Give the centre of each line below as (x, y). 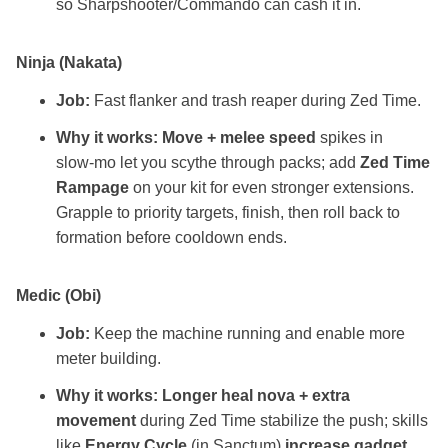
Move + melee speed (239, 138)
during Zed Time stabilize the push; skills (282, 421)
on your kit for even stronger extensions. (271, 188)
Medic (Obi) (58, 296)
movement (96, 421)
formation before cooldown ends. (171, 238)
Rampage (92, 188)
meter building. (108, 359)
